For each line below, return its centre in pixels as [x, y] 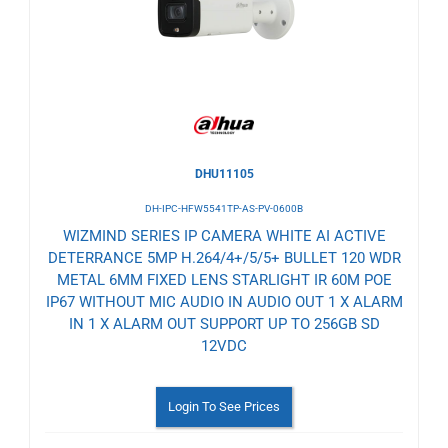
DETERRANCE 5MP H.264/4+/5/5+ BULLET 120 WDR [224, 257]
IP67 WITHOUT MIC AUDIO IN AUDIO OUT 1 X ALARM [224, 301]
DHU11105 [224, 173]
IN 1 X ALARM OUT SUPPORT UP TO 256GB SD [224, 323]
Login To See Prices [224, 406]
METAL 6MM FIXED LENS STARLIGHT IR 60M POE [224, 279]
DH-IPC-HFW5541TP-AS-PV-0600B [224, 208]
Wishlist [89, 25]
